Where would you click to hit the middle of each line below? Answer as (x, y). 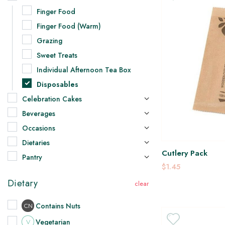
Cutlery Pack (185, 153)
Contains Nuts (58, 206)
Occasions (39, 128)
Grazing (49, 40)
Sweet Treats (57, 55)
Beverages (39, 113)
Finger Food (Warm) (69, 26)
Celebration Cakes (52, 99)
